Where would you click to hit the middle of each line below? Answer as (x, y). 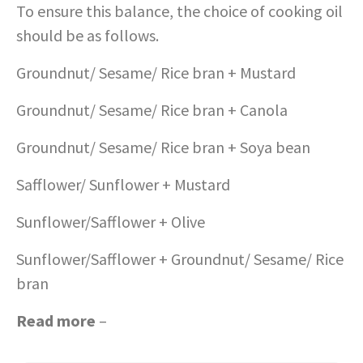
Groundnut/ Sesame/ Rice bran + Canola (152, 110)
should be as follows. (88, 36)
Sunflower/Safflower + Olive (111, 222)
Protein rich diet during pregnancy (226, 321)
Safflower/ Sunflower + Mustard (123, 185)
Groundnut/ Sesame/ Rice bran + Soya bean (163, 147)
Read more (56, 321)
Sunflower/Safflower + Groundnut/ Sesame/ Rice (180, 259)
